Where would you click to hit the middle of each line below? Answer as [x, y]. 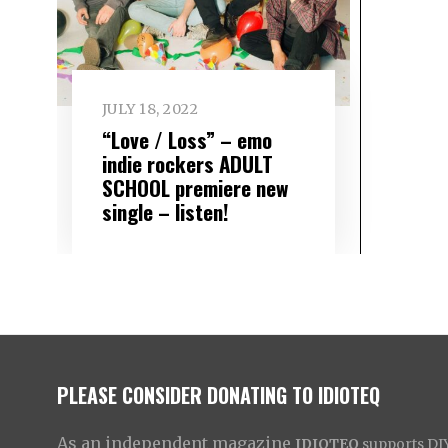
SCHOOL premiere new [194, 187]
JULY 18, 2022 [150, 109]
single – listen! [165, 211]
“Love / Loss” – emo [186, 139]
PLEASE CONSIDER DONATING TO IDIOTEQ [218, 394]
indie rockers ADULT [187, 163]
